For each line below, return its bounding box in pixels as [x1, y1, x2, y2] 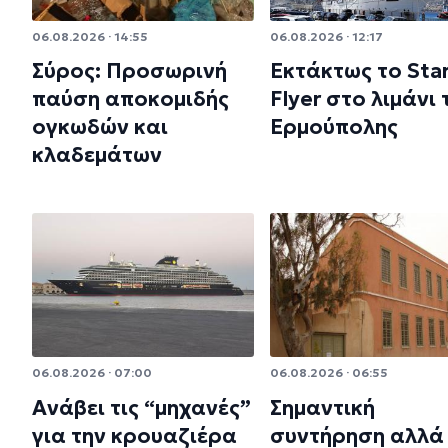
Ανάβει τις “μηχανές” [32, 394, 251, 421]
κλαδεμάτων [32, 142, 162, 169]
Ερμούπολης [270, 114, 398, 141]
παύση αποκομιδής [32, 86, 229, 113]
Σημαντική [270, 394, 375, 421]
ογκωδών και [32, 114, 168, 141]
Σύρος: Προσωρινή [32, 58, 227, 85]
